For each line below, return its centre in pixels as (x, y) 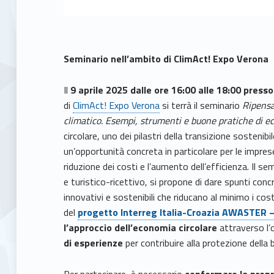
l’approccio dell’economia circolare (141, 228)
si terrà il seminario (201, 106)
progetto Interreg (118, 213)
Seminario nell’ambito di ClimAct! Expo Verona (166, 59)
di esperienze (94, 243)
